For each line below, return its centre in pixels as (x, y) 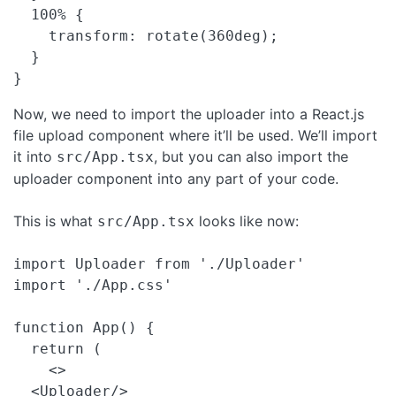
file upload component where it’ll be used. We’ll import (195, 136)
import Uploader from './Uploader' (159, 264)
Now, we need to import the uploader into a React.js (189, 114)
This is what (55, 221)
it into (35, 157)
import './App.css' (93, 286)
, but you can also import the (251, 157)
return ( (57, 349)
